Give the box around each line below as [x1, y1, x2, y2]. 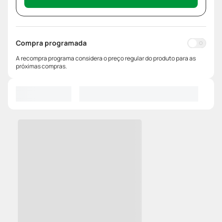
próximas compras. [16, 62, 67, 71]
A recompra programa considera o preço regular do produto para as [16, 54, 196, 63]
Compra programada [16, 38, 87, 48]
